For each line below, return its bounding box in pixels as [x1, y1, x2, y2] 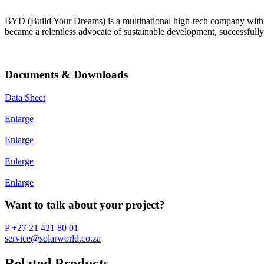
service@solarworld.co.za [5, 233, 101, 243]
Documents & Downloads [5, 68, 128, 81]
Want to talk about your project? [5, 199, 165, 212]
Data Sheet [5, 92, 45, 103]
